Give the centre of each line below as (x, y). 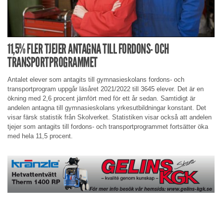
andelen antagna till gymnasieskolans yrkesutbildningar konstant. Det (107, 108)
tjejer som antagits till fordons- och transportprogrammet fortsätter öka (108, 126)
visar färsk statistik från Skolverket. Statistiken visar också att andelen (110, 117)
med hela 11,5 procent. (40, 136)
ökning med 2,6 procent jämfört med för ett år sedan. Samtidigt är (101, 98)
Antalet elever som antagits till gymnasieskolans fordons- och (96, 79)
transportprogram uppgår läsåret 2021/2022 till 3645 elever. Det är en (106, 89)
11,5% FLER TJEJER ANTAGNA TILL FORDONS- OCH (88, 49)
